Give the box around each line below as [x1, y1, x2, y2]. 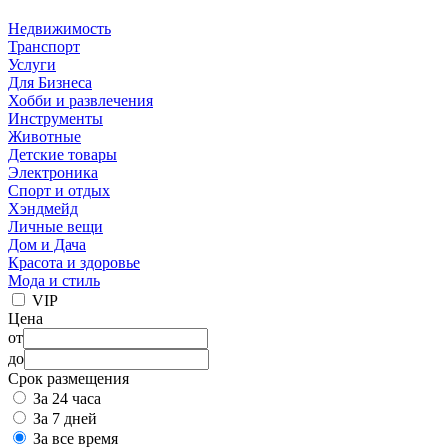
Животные [8, 127, 81, 145]
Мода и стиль [8, 271, 100, 289]
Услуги [8, 55, 56, 73]
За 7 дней [33, 409, 97, 427]
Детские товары [8, 145, 117, 163]
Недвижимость [8, 19, 111, 37]
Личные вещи [8, 217, 103, 235]
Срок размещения [8, 369, 129, 387]
